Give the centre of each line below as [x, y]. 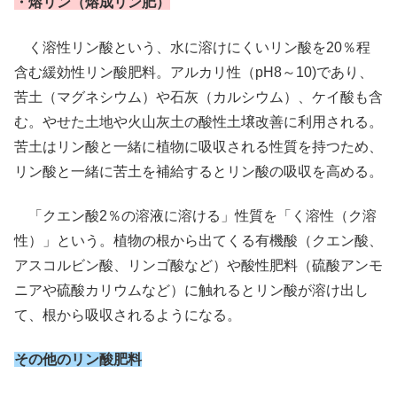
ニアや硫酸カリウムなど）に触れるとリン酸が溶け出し [191, 291]
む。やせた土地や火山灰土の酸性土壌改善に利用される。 [198, 121]
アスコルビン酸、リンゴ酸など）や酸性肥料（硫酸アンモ [198, 266]
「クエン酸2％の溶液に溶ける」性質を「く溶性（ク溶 [195, 216]
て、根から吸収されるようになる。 [128, 315]
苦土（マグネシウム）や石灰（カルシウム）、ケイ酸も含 [198, 97]
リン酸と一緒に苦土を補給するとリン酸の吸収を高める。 [198, 171]
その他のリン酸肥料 [78, 360]
